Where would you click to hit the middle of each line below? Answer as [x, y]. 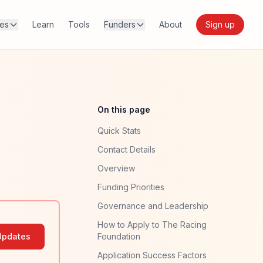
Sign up [220, 24]
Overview [116, 168]
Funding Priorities [131, 187]
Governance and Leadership [153, 206]
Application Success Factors [152, 255]
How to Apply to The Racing [152, 225]
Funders [120, 24]
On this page [124, 109]
